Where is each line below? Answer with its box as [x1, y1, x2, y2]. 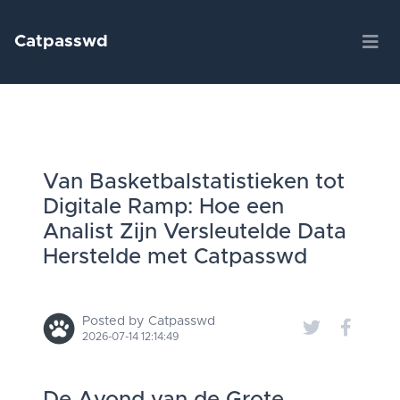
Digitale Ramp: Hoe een [43, 196, 284, 218]
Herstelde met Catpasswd [43, 246, 307, 268]
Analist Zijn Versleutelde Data [43, 221, 346, 243]
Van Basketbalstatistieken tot [43, 171, 345, 193]
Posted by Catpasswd [82, 315, 215, 328]
